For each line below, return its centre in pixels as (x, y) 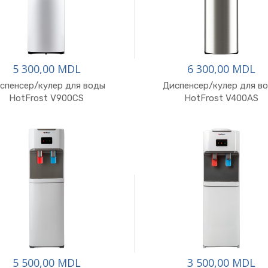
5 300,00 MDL (46, 69)
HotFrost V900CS (47, 98)
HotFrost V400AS (222, 98)
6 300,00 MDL (222, 69)
